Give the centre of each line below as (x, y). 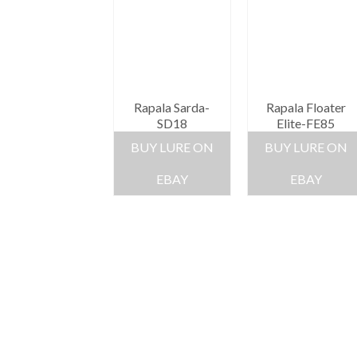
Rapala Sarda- (172, 108)
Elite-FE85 (306, 124)
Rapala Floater (306, 108)
